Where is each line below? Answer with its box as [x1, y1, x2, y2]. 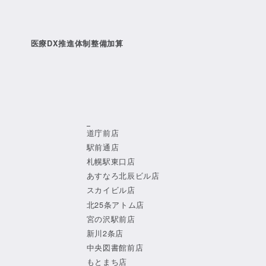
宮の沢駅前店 [86, 213, 135, 224]
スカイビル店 [86, 184, 135, 196]
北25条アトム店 [86, 198, 144, 210]
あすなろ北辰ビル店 [86, 170, 160, 182]
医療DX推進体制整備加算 [30, 37, 123, 49]
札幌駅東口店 [86, 156, 135, 167]
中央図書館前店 [86, 242, 144, 254]
